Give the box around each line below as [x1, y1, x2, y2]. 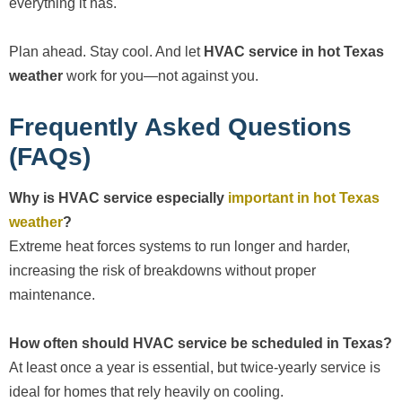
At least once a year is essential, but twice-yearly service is [9, 360, 380, 376]
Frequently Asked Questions [9, 113, 352, 142]
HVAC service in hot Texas [204, 44, 384, 60]
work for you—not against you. [63, 68, 258, 84]
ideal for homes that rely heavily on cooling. [9, 384, 284, 400]
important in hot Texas [228, 190, 380, 206]
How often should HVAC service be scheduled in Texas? [9, 336, 392, 352]
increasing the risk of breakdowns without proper [9, 263, 316, 279]
